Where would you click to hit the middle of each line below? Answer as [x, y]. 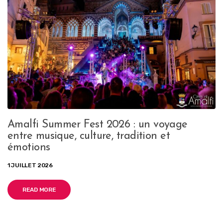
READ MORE [39, 189]
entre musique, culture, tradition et [89, 136]
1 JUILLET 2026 [30, 165]
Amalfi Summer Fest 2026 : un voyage [98, 124]
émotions [29, 147]
